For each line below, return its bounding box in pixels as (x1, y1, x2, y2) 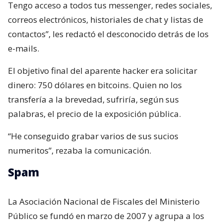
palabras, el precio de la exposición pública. (8, 108, 181, 120)
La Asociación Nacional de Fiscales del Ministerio (8, 196, 200, 208)
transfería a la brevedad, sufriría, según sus (8, 94, 179, 106)
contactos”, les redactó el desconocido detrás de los (8, 28, 209, 40)
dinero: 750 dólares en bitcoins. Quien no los (8, 79, 182, 91)
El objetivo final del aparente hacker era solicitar (8, 65, 197, 77)
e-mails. (8, 43, 39, 55)
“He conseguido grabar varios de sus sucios (8, 130, 178, 142)
